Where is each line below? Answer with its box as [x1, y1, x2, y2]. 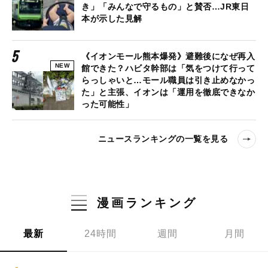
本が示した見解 [81, 13, 142, 23]
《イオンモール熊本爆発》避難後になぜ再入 [81, 51, 255, 61]
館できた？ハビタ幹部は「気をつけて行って [81, 63, 255, 73]
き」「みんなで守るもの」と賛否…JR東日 [81, 1, 249, 11]
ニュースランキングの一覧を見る [98, 134, 228, 144]
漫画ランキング [96, 196, 197, 209]
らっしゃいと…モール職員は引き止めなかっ [81, 75, 255, 85]
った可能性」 [81, 99, 133, 109]
